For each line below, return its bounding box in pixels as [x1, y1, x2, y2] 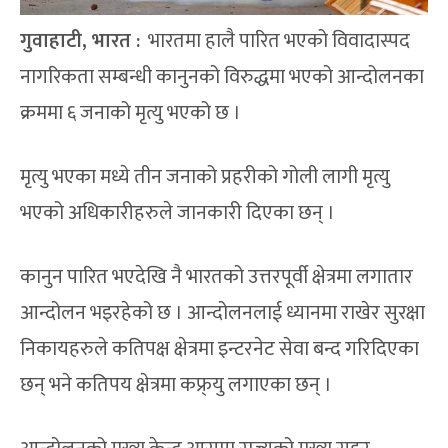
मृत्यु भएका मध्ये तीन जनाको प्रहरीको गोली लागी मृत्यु [20, 160, 391, 195]
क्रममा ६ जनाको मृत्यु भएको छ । [20, 96, 242, 131]
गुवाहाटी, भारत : [20, 24, 141, 59]
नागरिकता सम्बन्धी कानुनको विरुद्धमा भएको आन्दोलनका [20, 60, 425, 95]
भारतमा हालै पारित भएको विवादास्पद [140, 24, 411, 59]
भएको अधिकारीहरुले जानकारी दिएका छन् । [20, 196, 336, 231]
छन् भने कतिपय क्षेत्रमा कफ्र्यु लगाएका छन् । [20, 368, 333, 403]
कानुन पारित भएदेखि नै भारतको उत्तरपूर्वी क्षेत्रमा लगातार [20, 260, 414, 295]
